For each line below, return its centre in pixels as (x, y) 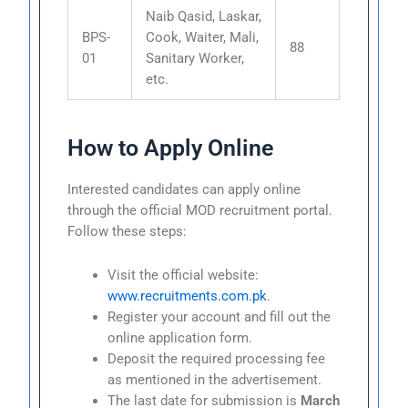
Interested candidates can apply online (184, 189)
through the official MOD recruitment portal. (200, 210)
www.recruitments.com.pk (188, 296)
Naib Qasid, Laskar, (204, 16)
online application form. (180, 338)
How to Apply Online (171, 148)
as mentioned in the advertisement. (215, 380)
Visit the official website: (184, 275)
